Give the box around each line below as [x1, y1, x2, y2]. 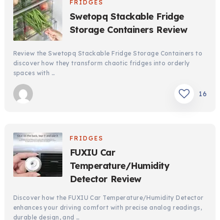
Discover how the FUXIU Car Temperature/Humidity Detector [13, 193, 204, 201]
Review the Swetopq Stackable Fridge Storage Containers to [13, 49, 203, 57]
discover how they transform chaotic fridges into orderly [13, 59, 190, 67]
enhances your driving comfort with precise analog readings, [13, 203, 202, 211]
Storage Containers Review [69, 24, 188, 35]
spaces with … [13, 69, 55, 77]
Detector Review [69, 173, 141, 185]
